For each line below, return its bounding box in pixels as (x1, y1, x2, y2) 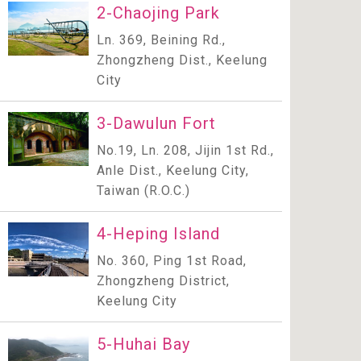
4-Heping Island (97, 224, 220, 243)
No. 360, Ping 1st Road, (97, 253, 247, 268)
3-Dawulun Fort (97, 114, 216, 133)
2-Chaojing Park (97, 3, 220, 23)
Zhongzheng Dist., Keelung (97, 52, 268, 68)
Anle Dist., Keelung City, (97, 163, 249, 178)
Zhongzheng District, (97, 273, 230, 288)
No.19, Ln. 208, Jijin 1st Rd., (97, 143, 274, 158)
